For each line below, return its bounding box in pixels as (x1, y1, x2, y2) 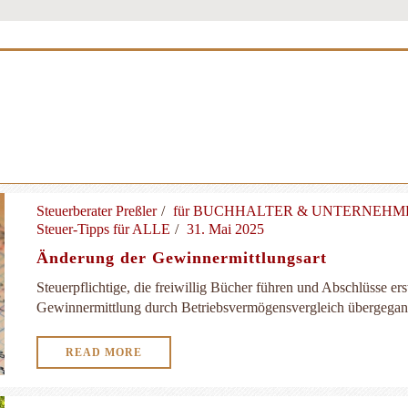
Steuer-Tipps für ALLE (36, 221, 170, 237)
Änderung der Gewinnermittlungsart (36, 249, 327, 267)
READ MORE (66, 346, 142, 359)
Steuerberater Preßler (36, 203, 157, 219)
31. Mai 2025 (187, 221, 264, 237)
